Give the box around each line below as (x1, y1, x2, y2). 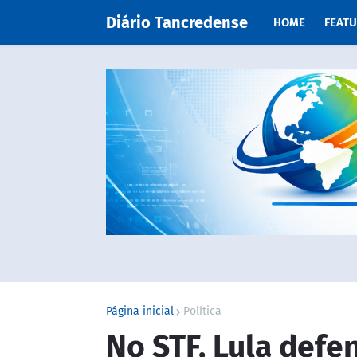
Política (183, 304, 222, 319)
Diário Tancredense (106, 13, 248, 32)
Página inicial (106, 304, 174, 319)
